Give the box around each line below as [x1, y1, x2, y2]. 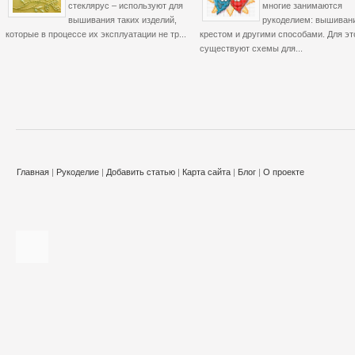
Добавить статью [106, 165, 175, 178]
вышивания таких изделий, [67, 15, 177, 25]
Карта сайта [182, 165, 231, 178]
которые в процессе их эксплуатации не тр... [6, 29, 186, 40]
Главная [17, 165, 49, 178]
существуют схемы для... [200, 44, 303, 54]
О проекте [263, 165, 304, 178]
